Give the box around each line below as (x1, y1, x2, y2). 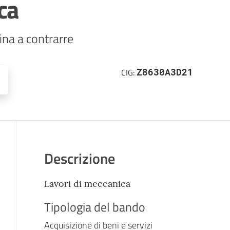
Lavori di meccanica (44, 177, 130, 189)
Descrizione (44, 147, 115, 169)
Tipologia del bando (44, 197, 145, 216)
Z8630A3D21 (137, 66, 193, 78)
